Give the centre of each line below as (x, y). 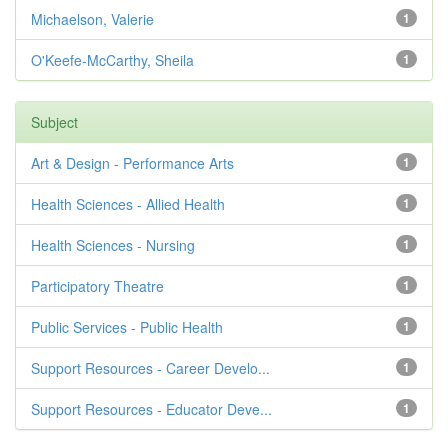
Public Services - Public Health (127, 327)
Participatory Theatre (97, 286)
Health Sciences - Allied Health (128, 204)
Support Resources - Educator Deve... (151, 409)
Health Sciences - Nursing (113, 245)
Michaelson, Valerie (92, 19)
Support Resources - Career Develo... (150, 368)
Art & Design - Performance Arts (132, 163)
